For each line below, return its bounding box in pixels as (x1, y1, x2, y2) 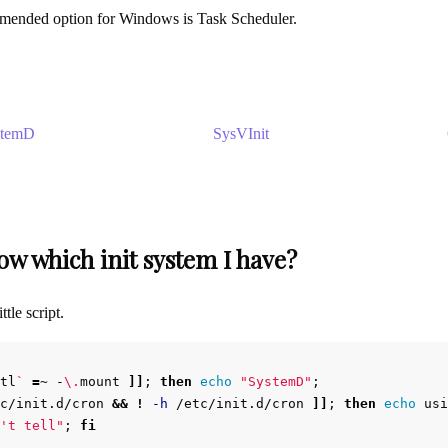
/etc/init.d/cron (167, 396, 312, 412)
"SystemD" (239, 374, 312, 390)
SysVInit (212, 125, 269, 143)
